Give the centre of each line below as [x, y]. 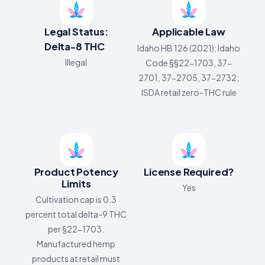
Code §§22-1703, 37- [189, 62]
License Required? [189, 172]
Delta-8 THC [75, 46]
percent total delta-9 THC [76, 214]
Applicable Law [189, 32]
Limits [76, 183]
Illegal [76, 62]
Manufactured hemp [76, 244]
